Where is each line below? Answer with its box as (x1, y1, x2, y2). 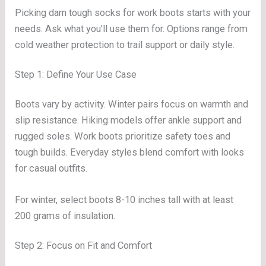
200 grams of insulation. (15, 210, 116, 222)
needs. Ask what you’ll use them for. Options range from (15, 23, 248, 34)
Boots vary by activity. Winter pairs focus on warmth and (15, 98, 249, 110)
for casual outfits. (15, 162, 88, 174)
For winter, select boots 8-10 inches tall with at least (15, 194, 234, 206)
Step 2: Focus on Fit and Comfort (15, 240, 153, 252)
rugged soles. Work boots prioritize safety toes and (15, 130, 231, 142)
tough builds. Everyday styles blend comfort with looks (15, 146, 245, 158)
